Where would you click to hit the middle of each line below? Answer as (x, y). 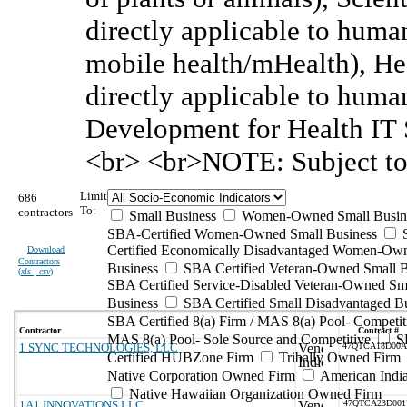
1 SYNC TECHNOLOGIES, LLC (99, 347)
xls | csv (35, 271)
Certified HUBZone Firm (180, 357)
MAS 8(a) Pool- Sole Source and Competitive (239, 339)
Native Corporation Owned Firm (201, 376)
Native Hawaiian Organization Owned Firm (253, 394)
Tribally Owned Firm (338, 357)
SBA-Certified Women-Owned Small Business (242, 234)
